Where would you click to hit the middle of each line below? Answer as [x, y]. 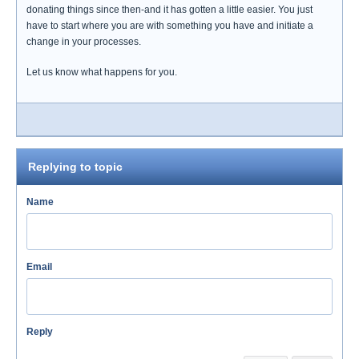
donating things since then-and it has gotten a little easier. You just [169, 10]
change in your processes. [84, 42]
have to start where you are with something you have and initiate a [170, 26]
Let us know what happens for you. [102, 72]
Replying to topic [75, 167]
